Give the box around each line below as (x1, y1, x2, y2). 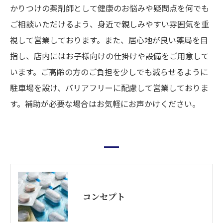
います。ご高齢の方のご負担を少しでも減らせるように (10, 66, 208, 78)
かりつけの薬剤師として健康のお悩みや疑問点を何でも (10, 2, 209, 14)
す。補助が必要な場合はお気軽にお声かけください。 (10, 98, 200, 110)
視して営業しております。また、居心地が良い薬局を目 (10, 34, 208, 46)
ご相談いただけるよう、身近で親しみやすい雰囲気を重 (10, 18, 209, 30)
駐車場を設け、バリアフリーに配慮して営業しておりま (10, 82, 209, 94)
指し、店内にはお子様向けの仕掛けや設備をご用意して (10, 50, 209, 62)
